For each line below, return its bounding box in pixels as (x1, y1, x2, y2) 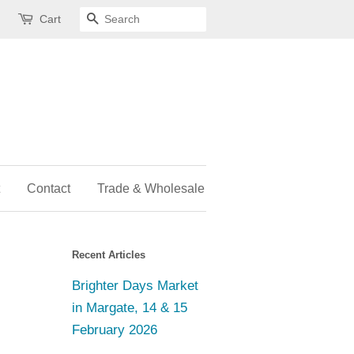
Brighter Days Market (72, 278, 198, 293)
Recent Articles (72, 249, 145, 261)
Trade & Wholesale (97, 182, 205, 195)
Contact (27, 182, 70, 195)
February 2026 (72, 322, 157, 337)
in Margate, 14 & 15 (72, 300, 187, 315)
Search (99, 13, 139, 26)
